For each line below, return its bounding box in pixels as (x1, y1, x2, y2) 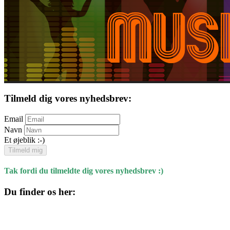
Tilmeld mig (8, 146, 43, 154)
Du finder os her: (4, 186, 75, 198)
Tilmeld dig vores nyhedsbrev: (4, 93, 131, 104)
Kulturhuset (4, 207, 42, 217)
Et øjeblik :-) (4, 135, 45, 144)
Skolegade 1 (4, 217, 44, 226)
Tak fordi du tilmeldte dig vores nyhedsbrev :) (4, 166, 163, 176)
